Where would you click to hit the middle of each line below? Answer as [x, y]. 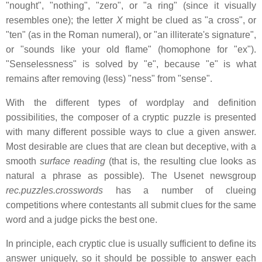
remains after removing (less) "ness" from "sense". [109, 79]
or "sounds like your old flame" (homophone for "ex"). [131, 50]
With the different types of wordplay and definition [131, 103]
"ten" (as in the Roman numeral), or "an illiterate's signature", [131, 35]
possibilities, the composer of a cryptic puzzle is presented [131, 118]
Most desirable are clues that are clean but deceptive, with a [131, 147]
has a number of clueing [180, 191]
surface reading [73, 161]
